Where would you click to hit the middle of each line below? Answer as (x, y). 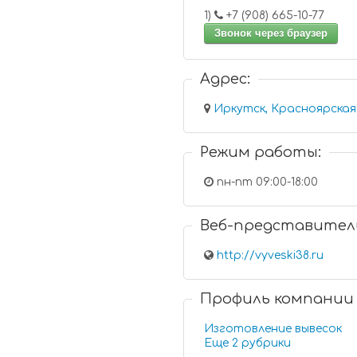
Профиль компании (277, 299)
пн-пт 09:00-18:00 (266, 182)
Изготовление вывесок (273, 329)
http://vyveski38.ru (271, 255)
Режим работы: (261, 152)
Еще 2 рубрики (267, 343)
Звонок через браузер (271, 33)
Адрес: (226, 79)
